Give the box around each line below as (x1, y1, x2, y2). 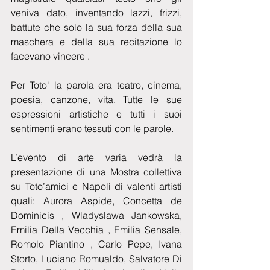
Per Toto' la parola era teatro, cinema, (11, 78, 182, 91)
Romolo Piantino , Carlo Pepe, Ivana (11, 237, 182, 250)
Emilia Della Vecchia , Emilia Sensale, (11, 223, 182, 236)
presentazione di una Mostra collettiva (11, 165, 182, 178)
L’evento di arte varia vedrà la (11, 151, 182, 163)
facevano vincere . (11, 49, 90, 62)
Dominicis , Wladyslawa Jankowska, (11, 209, 182, 221)
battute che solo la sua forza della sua (11, 20, 182, 33)
